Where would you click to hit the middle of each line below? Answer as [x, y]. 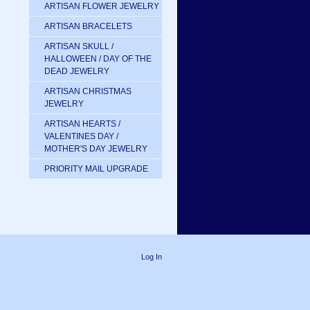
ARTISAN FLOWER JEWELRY [102, 6]
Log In [152, 257]
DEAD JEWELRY [77, 71]
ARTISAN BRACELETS [88, 26]
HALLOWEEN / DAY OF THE [98, 59]
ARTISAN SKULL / [79, 46]
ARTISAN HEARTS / [82, 124]
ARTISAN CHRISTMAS [88, 91]
